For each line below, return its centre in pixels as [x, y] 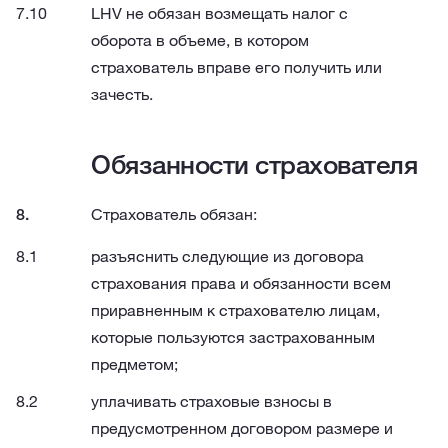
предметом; [134, 364]
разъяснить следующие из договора [227, 256]
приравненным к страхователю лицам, [235, 310]
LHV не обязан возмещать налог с [219, 13]
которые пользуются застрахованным [233, 337]
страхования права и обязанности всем [241, 283]
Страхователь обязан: [174, 214]
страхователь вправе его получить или [236, 67]
